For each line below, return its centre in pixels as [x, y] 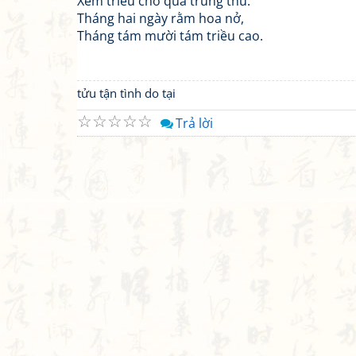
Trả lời [194, 123]
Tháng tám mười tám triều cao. [170, 36]
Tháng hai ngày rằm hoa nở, [161, 18]
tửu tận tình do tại [126, 93]
